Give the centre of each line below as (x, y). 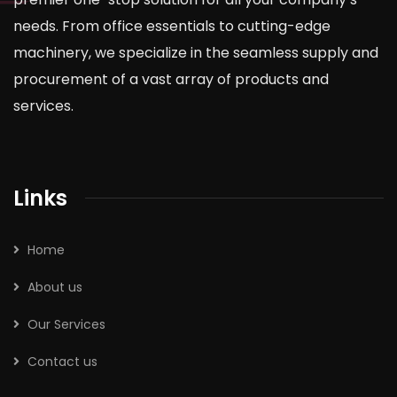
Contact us (62, 361)
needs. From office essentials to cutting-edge (172, 26)
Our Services (66, 324)
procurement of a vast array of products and (171, 79)
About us (55, 287)
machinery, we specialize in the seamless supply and (196, 52)
